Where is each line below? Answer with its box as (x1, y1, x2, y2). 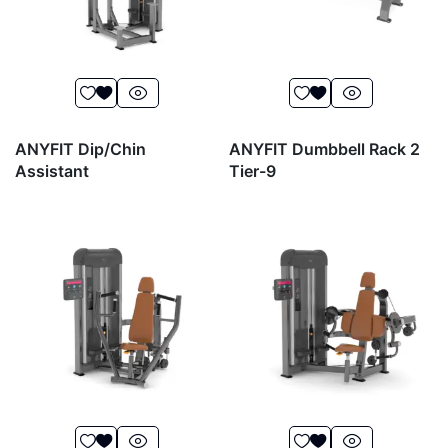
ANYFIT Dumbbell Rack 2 (229, 139, 420, 160)
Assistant (15, 161, 89, 182)
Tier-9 (229, 161, 276, 182)
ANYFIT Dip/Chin (15, 139, 146, 160)
